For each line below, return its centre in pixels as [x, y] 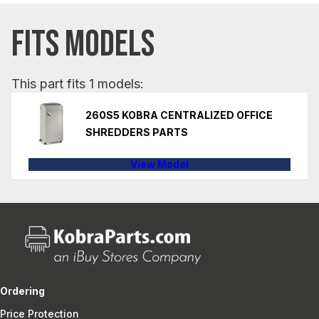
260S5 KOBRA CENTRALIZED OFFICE [179, 115]
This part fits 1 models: [78, 83]
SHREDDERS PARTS [137, 132]
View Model [159, 164]
